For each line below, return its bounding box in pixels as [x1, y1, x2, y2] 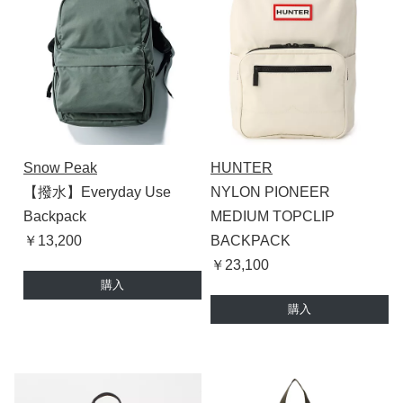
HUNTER [210, 160, 273, 176]
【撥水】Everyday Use [23, 184, 171, 201]
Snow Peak [23, 160, 97, 176]
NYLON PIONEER [210, 184, 330, 201]
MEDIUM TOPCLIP [210, 209, 335, 225]
